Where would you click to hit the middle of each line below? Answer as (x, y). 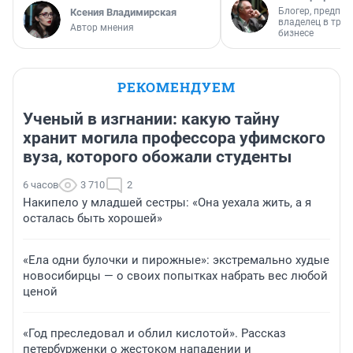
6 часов (41, 184)
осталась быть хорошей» (93, 218)
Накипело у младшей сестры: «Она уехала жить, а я (167, 202)
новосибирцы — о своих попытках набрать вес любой (175, 275)
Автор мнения (102, 27)
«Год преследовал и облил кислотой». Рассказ (154, 333)
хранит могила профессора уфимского (174, 137)
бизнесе (296, 33)
